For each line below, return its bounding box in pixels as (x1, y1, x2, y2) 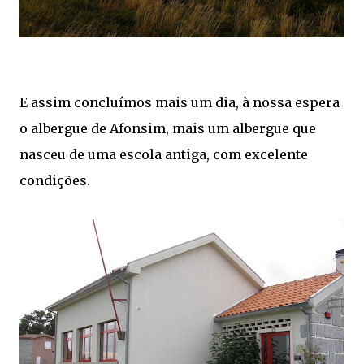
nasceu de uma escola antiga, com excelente (19, 146, 308, 163)
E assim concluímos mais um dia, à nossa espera (19, 94, 340, 111)
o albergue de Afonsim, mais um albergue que (19, 120, 316, 137)
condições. (19, 172, 90, 189)
